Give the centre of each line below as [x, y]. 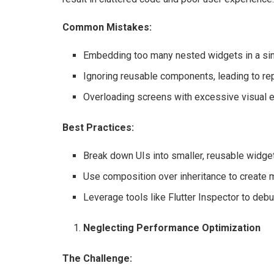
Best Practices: [98, 127]
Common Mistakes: [107, 27]
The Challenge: [97, 258]
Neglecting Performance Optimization [172, 228]
